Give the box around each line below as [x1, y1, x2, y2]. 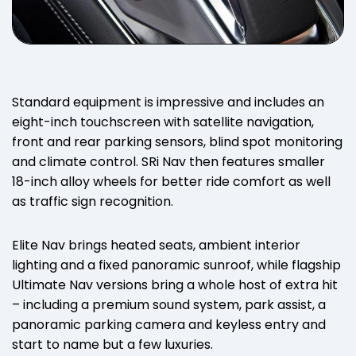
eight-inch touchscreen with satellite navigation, [12, 112, 314, 131]
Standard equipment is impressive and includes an [12, 92, 324, 111]
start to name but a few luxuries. [12, 335, 213, 354]
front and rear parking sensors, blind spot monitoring [12, 132, 342, 151]
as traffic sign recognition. [12, 192, 173, 211]
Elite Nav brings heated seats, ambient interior [12, 235, 300, 254]
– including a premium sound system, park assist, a [12, 295, 326, 314]
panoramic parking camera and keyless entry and [12, 315, 326, 334]
